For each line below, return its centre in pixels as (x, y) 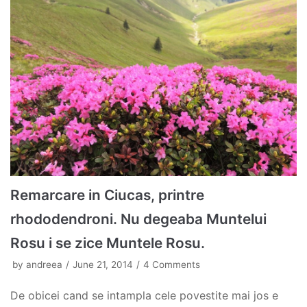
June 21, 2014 (103, 264)
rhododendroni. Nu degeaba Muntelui (138, 219)
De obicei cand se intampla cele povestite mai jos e (144, 295)
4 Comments (172, 264)
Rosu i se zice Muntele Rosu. (108, 243)
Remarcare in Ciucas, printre (107, 195)
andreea (44, 264)
